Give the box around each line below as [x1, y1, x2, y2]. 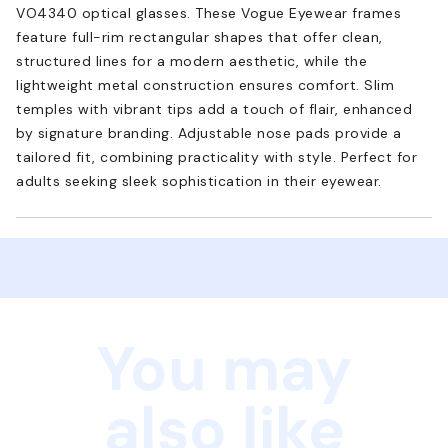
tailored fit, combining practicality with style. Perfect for [16, 147, 417, 166]
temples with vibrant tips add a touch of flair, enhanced [16, 99, 412, 118]
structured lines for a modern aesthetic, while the [16, 51, 367, 70]
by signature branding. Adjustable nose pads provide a [16, 123, 402, 142]
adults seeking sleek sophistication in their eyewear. [16, 171, 382, 190]
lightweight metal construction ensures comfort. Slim [16, 75, 394, 94]
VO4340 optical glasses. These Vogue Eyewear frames [16, 3, 401, 22]
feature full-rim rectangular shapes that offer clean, [16, 27, 383, 46]
